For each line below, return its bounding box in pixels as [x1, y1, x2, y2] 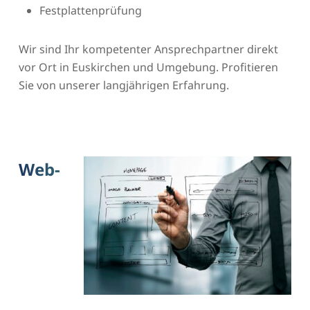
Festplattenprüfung [39, 2, 142, 18]
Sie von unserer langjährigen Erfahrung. [18, 77, 229, 93]
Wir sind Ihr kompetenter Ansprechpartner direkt [18, 41, 278, 57]
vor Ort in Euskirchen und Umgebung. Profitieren [18, 59, 278, 75]
